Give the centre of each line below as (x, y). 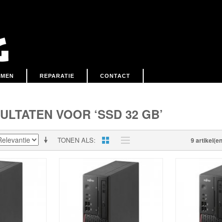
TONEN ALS (76, 140)
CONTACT (115, 76)
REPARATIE (57, 76)
